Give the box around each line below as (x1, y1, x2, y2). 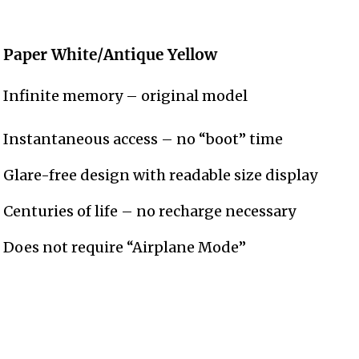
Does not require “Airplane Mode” (3, 238, 247, 257)
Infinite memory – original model (3, 87, 248, 106)
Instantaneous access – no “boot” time (3, 130, 284, 149)
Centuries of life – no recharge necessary (3, 202, 296, 221)
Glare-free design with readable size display (3, 166, 318, 185)
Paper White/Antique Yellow (3, 45, 218, 65)
